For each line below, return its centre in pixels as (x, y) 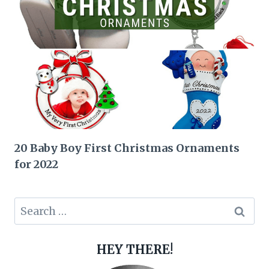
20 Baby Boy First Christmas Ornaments (127, 148)
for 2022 (36, 165)
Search (32, 205)
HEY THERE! (134, 249)
